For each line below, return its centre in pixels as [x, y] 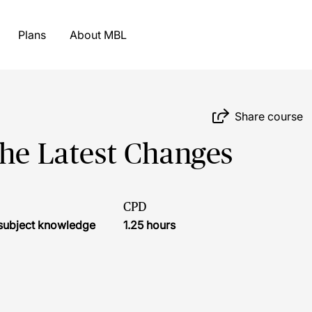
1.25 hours [149, 225]
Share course [269, 116]
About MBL [115, 35]
